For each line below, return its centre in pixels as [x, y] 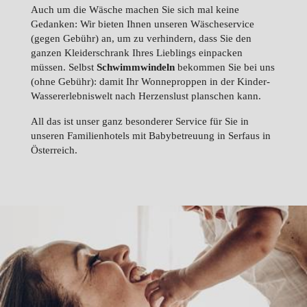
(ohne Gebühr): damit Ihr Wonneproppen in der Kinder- [150, 82]
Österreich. [54, 150]
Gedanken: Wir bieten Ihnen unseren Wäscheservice [142, 24]
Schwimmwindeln [135, 67]
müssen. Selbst [63, 67]
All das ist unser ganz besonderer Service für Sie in [139, 121]
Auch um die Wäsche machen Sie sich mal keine [135, 10]
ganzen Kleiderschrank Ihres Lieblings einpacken [136, 53]
